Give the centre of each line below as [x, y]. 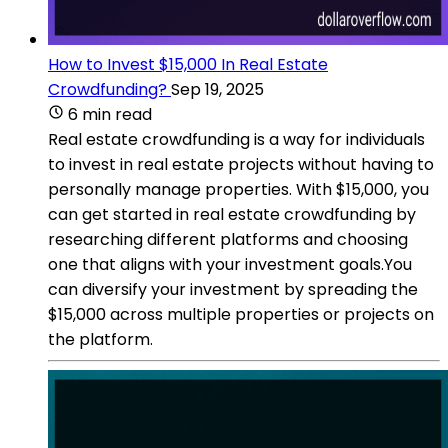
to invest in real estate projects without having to [241, 164]
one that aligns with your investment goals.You [230, 264]
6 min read [110, 114]
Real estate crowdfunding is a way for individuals [236, 139]
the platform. [100, 339]
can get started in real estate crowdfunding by [232, 214]
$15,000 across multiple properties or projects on [241, 314]
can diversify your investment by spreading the [233, 289]
